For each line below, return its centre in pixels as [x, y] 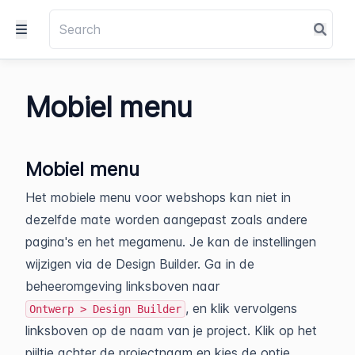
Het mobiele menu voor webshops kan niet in [158, 198]
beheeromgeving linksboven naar [122, 286]
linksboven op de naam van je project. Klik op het [171, 331]
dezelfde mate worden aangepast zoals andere [166, 220]
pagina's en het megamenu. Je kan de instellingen [171, 242]
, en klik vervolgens [241, 309]
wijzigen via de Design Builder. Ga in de [140, 264]
